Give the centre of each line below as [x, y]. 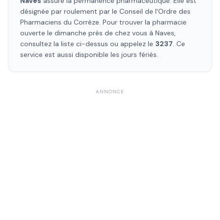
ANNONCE [110, 92]
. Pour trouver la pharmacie [143, 22]
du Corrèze [80, 22]
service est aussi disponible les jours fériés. [89, 55]
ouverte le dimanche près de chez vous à [88, 33]
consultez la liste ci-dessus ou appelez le [88, 44]
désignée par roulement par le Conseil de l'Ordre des [105, 11]
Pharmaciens [41, 22]
